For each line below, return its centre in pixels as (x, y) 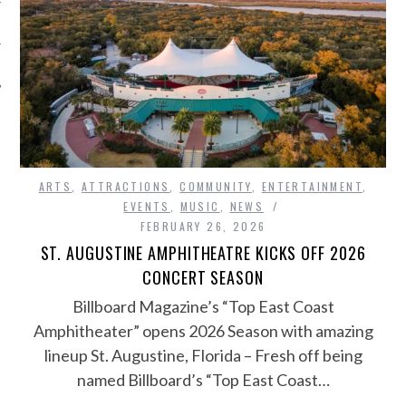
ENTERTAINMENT (312, 187)
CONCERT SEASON (203, 278)
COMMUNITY (216, 187)
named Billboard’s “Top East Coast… (203, 380)
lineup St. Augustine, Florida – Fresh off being (203, 356)
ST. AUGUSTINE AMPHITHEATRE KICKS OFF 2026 (203, 253)
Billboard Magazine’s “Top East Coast (203, 307)
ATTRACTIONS (126, 187)
